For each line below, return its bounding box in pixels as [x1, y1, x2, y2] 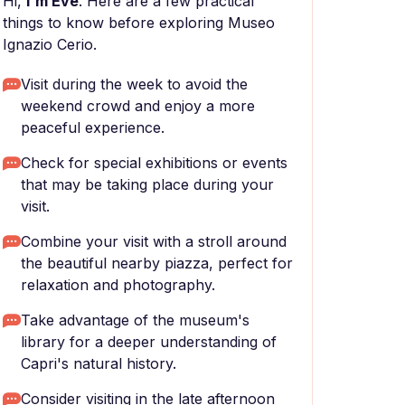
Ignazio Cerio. [3, 35, 97, 53]
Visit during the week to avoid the [21, 75, 248, 93]
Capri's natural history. [21, 354, 176, 372]
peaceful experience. [21, 118, 165, 137]
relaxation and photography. [21, 276, 215, 294]
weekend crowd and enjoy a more [21, 97, 255, 115]
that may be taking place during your [21, 175, 274, 193]
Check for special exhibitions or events [21, 154, 287, 172]
